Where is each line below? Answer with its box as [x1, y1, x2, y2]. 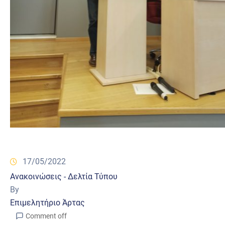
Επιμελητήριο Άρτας [10, 197, 85, 207]
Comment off [26, 211, 67, 220]
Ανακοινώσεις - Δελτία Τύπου [10, 171, 118, 181]
